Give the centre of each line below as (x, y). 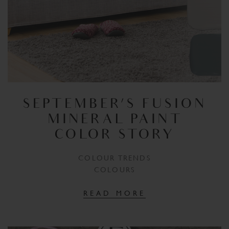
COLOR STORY (114, 135)
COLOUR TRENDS (114, 158)
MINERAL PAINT (114, 120)
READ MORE (114, 193)
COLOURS (114, 169)
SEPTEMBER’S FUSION (114, 105)
